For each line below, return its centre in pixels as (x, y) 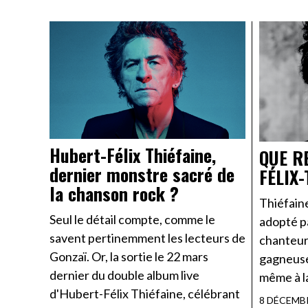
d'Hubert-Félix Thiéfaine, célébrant (145, 294)
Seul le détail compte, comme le (132, 220)
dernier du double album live (124, 275)
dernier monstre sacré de (142, 175)
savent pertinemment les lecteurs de (147, 238)
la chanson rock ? (114, 194)
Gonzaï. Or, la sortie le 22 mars (129, 257)
